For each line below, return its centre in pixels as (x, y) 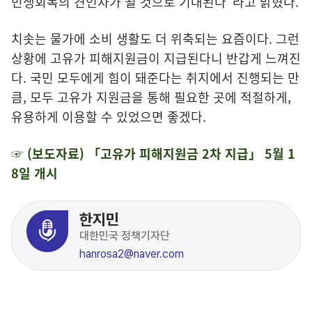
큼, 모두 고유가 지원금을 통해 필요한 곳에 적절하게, (151, 97)
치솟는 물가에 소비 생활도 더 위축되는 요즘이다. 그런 (155, 38)
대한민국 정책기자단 (125, 235)
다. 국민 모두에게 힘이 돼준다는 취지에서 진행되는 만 (155, 77)
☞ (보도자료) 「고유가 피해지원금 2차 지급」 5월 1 (153, 153)
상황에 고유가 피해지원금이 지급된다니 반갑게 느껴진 (156, 58)
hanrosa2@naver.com (132, 253)
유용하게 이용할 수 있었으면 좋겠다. (109, 116)
